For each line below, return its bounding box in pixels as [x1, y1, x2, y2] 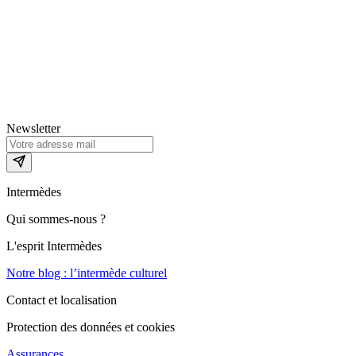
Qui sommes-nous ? [6, 212, 106, 226]
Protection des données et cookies [6, 320, 175, 335]
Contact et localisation [6, 293, 117, 308]
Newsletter [6, 122, 60, 136]
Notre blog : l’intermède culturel [6, 266, 167, 281]
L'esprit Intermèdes [6, 239, 102, 253]
